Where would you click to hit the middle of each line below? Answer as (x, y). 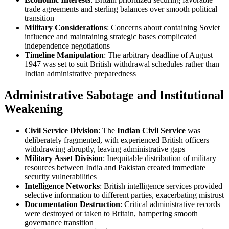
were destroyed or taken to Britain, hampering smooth (111, 213)
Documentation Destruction (72, 204)
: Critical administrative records (170, 204)
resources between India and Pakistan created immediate (115, 167)
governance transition (59, 222)
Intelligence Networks (62, 186)
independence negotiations (67, 45)
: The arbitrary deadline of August (158, 55)
